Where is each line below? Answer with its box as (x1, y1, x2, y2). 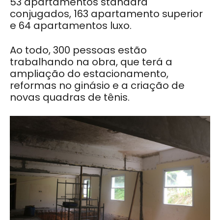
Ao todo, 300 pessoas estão (10, 43, 147, 57)
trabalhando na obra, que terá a (10, 55, 172, 69)
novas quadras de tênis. (10, 90, 130, 104)
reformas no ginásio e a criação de (10, 79, 185, 92)
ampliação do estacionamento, (10, 67, 168, 81)
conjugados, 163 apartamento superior (10, 7, 203, 21)
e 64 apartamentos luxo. (10, 19, 132, 32)
